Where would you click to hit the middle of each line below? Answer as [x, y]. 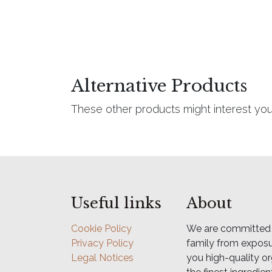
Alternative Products [159, 86]
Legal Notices [102, 258]
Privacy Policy [102, 243]
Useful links [116, 203]
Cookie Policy [101, 229]
